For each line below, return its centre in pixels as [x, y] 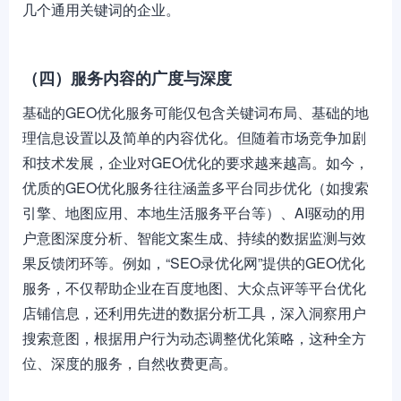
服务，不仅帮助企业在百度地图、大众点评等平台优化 [194, 288]
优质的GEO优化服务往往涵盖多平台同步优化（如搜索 [196, 188]
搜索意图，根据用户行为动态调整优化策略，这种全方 [194, 338]
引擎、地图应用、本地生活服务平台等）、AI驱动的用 [194, 213]
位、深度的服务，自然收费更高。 [130, 363]
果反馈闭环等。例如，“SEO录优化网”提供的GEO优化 [194, 263]
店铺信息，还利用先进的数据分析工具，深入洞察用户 [194, 313]
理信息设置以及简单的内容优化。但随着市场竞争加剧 [194, 137]
